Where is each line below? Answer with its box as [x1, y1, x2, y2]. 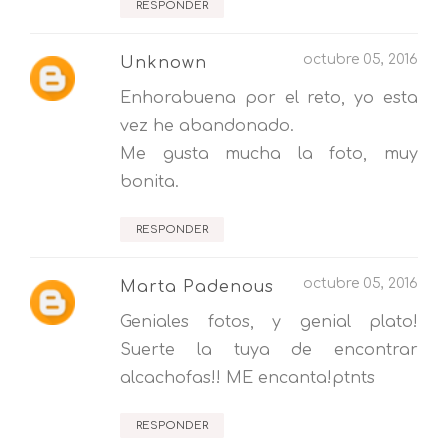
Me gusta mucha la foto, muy [120, 145, 418, 164]
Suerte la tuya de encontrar [120, 341, 418, 360]
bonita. [120, 173, 179, 192]
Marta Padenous [120, 278, 274, 297]
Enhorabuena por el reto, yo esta [120, 89, 418, 108]
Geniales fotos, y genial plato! [120, 313, 418, 332]
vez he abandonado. [120, 117, 294, 136]
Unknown [120, 54, 207, 73]
